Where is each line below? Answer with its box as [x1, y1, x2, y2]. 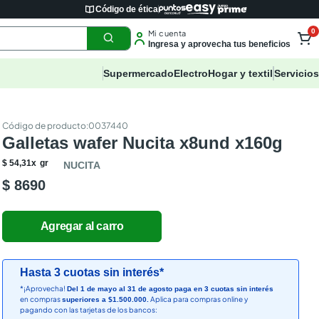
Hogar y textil [208, 68, 273, 79]
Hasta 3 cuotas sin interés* [20, 266, 164, 278]
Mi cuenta [148, 28, 187, 38]
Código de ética [95, 4, 158, 14]
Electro [174, 68, 208, 79]
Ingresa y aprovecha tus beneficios [148, 39, 291, 49]
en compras [20, 295, 63, 303]
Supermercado [103, 68, 174, 79]
